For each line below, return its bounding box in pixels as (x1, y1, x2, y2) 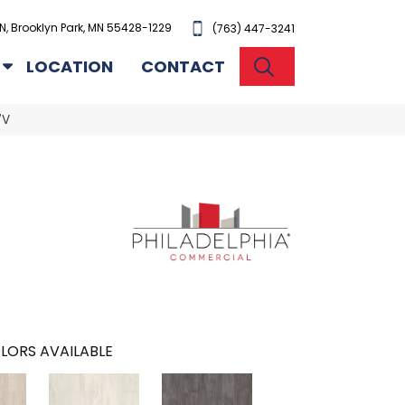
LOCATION (26, 54, 114, 78)
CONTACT (141, 54, 226, 78)
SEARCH (280, 53, 349, 76)
